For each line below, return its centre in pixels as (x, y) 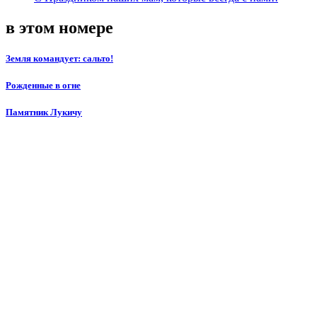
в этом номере (59, 27)
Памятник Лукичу (44, 113)
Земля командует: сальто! (59, 58)
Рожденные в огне (43, 85)
